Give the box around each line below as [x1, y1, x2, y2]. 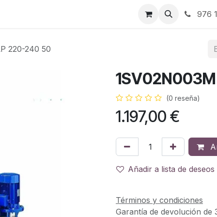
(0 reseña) [166, 94, 200, 102]
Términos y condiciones [116, 195, 203, 205]
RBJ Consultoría [69, 9, 130, 19]
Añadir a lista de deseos [128, 164, 215, 174]
